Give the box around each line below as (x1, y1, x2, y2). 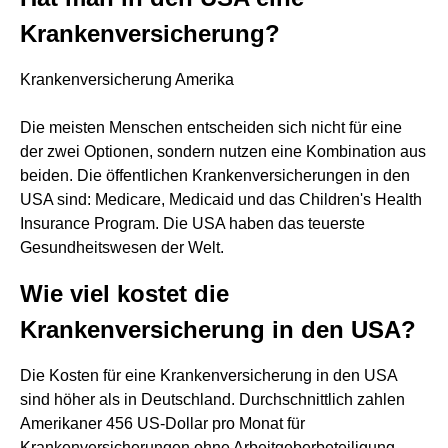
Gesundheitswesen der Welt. (20, 239, 224, 256)
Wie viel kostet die (20, 280, 229, 307)
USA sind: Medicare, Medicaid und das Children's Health (20, 191, 422, 208)
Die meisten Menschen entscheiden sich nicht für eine (20, 119, 402, 136)
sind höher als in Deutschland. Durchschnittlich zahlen (20, 391, 405, 408)
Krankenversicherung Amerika (20, 71, 234, 88)
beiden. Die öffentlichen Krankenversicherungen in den (20, 167, 410, 184)
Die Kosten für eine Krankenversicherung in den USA (20, 367, 397, 384)
